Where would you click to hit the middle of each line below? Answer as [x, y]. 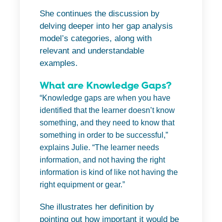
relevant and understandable [92, 51]
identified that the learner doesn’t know [107, 111]
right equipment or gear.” [82, 185]
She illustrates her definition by [97, 207]
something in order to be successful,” [104, 135]
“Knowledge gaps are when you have [105, 98]
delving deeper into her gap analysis [106, 26]
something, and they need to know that [107, 123]
